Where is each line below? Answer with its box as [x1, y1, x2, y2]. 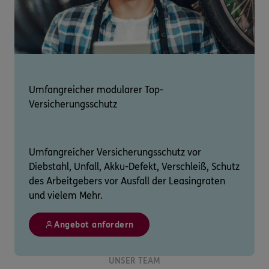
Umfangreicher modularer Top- [29, 84, 163, 96]
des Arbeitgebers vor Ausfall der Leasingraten [29, 175, 225, 187]
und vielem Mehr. [29, 190, 105, 202]
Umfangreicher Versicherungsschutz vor [29, 147, 201, 159]
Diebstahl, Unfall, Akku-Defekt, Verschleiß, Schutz [29, 161, 240, 173]
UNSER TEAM [109, 256, 160, 267]
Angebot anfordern [54, 220, 134, 231]
